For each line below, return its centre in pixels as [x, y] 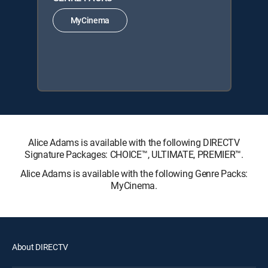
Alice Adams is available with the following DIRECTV [134, 142]
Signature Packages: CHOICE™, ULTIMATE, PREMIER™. [134, 154]
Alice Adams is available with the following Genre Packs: [134, 173]
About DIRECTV [40, 246]
